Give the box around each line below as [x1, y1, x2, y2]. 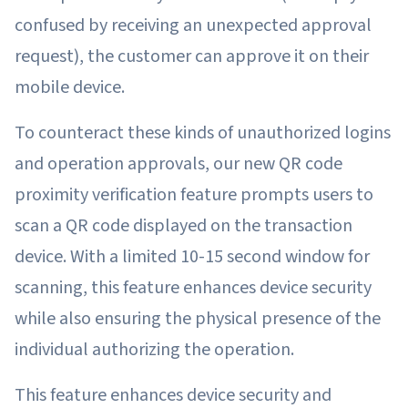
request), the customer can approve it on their [15, 43, 369, 69]
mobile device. [15, 74, 125, 100]
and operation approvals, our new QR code [15, 150, 342, 177]
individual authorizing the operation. [15, 336, 298, 362]
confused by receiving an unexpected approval [15, 12, 372, 38]
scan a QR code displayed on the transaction [15, 212, 352, 239]
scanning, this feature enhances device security [15, 274, 372, 301]
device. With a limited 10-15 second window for [15, 243, 370, 270]
